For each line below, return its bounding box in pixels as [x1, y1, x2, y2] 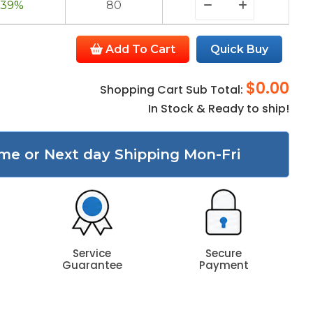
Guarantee [61, 258, 122, 272]
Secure [205, 246, 242, 261]
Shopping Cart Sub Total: [100, 82, 247, 98]
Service [73, 246, 112, 261]
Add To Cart [103, 43, 176, 56]
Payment [198, 258, 249, 272]
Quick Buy [210, 43, 269, 56]
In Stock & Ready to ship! [148, 101, 290, 117]
